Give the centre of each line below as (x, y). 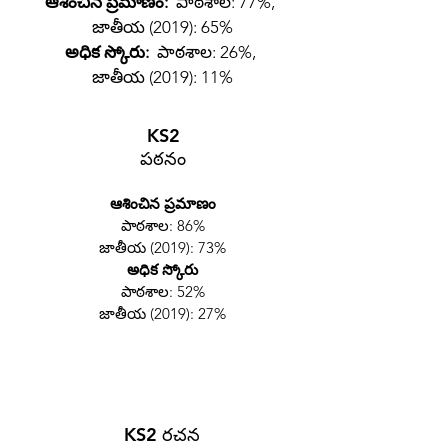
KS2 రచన (161, 434)
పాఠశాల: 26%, (206, 52)
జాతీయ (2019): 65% (162, 27)
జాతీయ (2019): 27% (162, 313)
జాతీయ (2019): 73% (162, 247)
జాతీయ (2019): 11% (162, 77)
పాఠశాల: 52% (162, 291)
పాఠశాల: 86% (162, 225)
